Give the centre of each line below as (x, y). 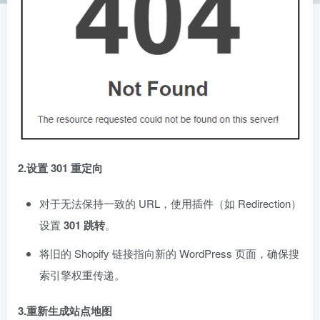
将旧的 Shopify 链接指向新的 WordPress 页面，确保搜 (169, 254)
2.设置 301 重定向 (60, 168)
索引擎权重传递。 (82, 275)
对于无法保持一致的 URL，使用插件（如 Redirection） (170, 204)
